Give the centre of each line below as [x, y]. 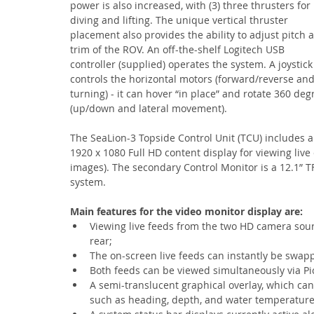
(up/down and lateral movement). [149, 108]
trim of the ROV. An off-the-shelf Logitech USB [179, 49]
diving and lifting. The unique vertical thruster [180, 20]
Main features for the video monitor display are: [186, 211]
